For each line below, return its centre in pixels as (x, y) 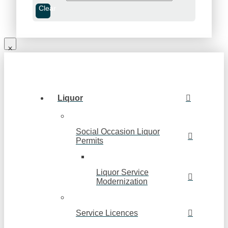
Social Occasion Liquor (118, 132)
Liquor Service (122, 173)
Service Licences (107, 213)
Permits (90, 141)
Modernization (122, 182)
